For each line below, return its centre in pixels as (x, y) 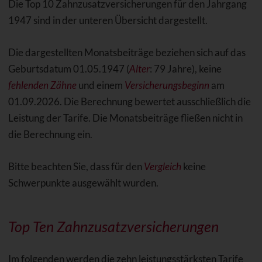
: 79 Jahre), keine (185, 68)
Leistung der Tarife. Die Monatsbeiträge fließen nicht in (125, 118)
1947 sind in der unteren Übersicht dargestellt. (108, 20)
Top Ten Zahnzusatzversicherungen (113, 226)
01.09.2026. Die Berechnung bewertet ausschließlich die (129, 101)
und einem (100, 85)
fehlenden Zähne (42, 85)
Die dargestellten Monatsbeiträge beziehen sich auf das (127, 52)
